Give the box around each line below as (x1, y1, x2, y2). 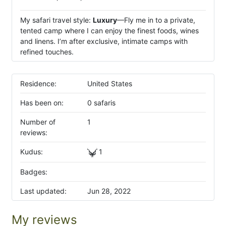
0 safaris (87, 98, 116, 107)
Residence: (20, 79, 56, 88)
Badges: (20, 167, 47, 177)
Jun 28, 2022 (87, 187, 131, 196)
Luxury (93, 16, 117, 24)
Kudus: (20, 147, 43, 156)
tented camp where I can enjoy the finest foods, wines (20, 26, 199, 35)
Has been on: (20, 98, 64, 107)
